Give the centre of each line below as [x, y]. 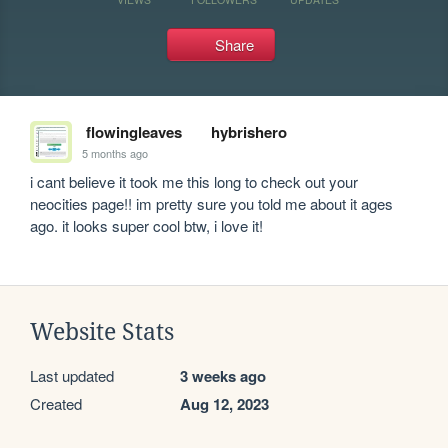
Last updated [72, 375]
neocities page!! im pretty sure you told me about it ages [212, 203]
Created [56, 403]
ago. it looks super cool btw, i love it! [147, 225]
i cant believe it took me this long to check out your [194, 181]
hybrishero [248, 132]
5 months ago [115, 152]
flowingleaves [133, 132]
